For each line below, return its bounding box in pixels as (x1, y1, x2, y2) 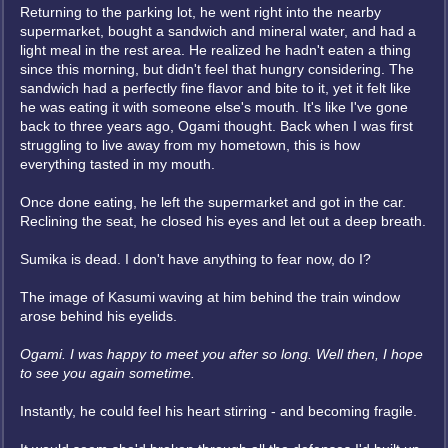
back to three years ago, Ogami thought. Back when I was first (20, 118, 413, 134)
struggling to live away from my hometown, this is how (20, 137, 360, 153)
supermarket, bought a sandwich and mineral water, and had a (20, 23, 416, 39)
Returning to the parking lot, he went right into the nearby (20, 4, 381, 20)
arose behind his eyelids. (20, 308, 177, 324)
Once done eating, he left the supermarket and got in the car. (20, 194, 406, 210)
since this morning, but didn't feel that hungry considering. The (20, 61, 414, 77)
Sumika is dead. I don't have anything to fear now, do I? (20, 251, 371, 267)
